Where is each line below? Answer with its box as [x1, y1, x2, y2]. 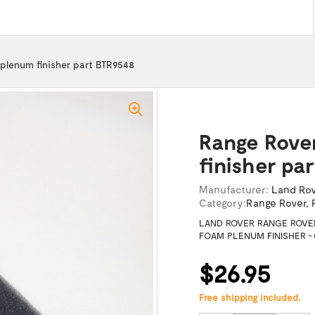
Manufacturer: [198, 183, 269, 195]
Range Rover [245, 196, 306, 209]
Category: [198, 196, 246, 209]
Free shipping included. [198, 292, 300, 303]
